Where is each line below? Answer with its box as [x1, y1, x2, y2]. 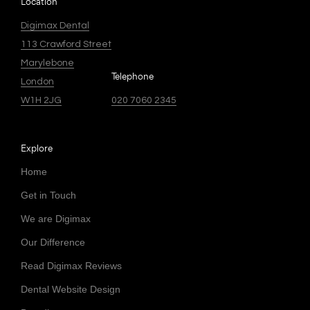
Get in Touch [21, 190, 76, 201]
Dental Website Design [21, 284, 120, 295]
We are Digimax [21, 213, 91, 225]
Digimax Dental [21, 21, 89, 31]
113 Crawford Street [21, 39, 111, 50]
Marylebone [21, 58, 74, 69]
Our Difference [21, 237, 85, 248]
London [21, 77, 54, 87]
